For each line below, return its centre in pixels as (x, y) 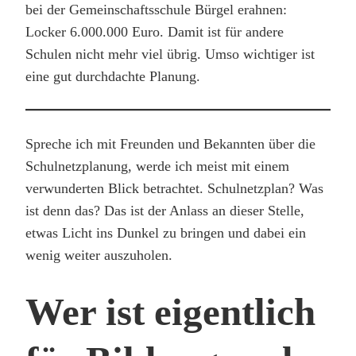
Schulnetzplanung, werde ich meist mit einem (157, 166)
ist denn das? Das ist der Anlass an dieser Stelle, (165, 210)
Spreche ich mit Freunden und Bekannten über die (170, 143)
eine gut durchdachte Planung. (113, 76)
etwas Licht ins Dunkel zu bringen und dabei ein (166, 232)
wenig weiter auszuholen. (99, 255)
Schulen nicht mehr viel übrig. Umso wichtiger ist (170, 54)
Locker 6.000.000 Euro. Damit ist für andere (155, 31)
